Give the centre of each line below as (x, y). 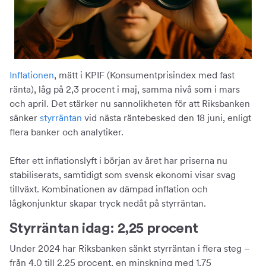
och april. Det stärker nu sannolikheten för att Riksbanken (130, 104)
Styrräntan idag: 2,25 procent (104, 229)
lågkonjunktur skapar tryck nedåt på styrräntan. (108, 203)
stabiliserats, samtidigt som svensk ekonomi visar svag (123, 175)
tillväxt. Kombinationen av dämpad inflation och (109, 189)
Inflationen (32, 75)
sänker (25, 118)
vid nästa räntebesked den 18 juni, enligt (167, 118)
